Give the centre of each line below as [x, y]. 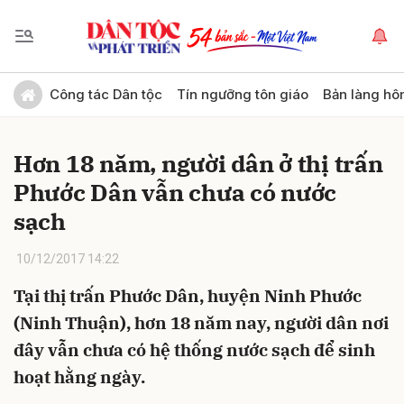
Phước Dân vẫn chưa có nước [175, 192]
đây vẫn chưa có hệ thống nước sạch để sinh [194, 350]
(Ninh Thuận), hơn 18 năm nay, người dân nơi [201, 323]
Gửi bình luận [64, 86]
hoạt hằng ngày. [79, 377]
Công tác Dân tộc [106, 94]
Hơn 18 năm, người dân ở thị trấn [198, 163]
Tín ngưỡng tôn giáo [243, 94]
